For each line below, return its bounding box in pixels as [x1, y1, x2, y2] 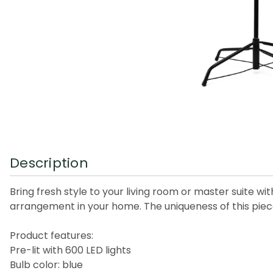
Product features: [10, 228, 93, 243]
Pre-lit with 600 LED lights [10, 243, 131, 257]
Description [10, 153, 88, 172]
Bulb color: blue [10, 257, 83, 272]
